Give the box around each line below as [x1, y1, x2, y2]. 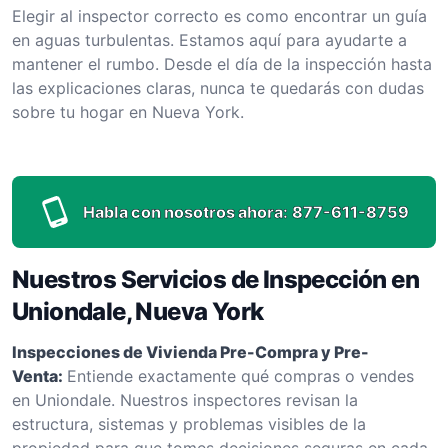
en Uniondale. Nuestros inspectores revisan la [12, 389, 358, 410]
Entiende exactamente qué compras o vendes [67, 365, 414, 386]
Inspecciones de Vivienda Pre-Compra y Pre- [12, 341, 369, 362]
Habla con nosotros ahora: [83, 201, 288, 222]
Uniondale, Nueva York [12, 296, 264, 326]
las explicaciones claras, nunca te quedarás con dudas [12, 77, 424, 98]
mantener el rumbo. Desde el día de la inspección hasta [12, 53, 432, 74]
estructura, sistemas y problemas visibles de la [12, 413, 366, 434]
